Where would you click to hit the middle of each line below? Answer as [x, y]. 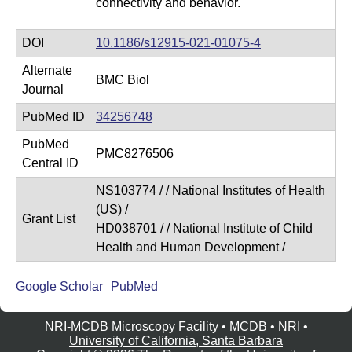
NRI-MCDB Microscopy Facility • [137, 326]
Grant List [49, 219]
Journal [43, 89]
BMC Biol [123, 80]
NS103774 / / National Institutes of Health [211, 191]
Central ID [50, 163]
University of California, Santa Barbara [176, 341]
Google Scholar [59, 286]
